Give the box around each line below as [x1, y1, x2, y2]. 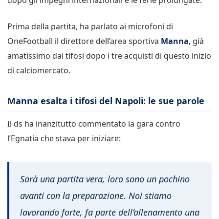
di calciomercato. [7, 65, 70, 76]
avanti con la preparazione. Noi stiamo [20, 189, 172, 201]
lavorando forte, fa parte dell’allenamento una [20, 206, 199, 218]
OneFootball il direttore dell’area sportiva [7, 35, 161, 46]
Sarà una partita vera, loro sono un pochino [20, 173, 190, 185]
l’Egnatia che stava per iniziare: [7, 133, 121, 144]
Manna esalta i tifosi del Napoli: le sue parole [7, 94, 204, 107]
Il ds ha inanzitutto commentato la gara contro [7, 118, 180, 130]
